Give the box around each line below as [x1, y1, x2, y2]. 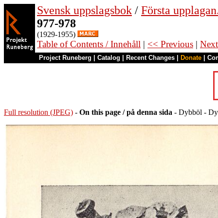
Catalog [97, 54, 120, 61]
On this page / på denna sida [79, 108, 172, 116]
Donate [181, 54, 201, 61]
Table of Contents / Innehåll [37, 39, 141, 49]
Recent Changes [126, 54, 175, 61]
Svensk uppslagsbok [37, 4, 132, 17]
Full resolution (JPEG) [4, 108, 73, 116]
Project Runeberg [39, 54, 91, 61]
